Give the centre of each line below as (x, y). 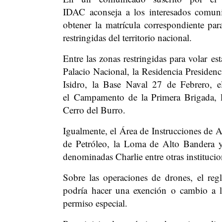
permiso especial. (95, 203)
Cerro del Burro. (94, 110)
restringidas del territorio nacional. (127, 37)
